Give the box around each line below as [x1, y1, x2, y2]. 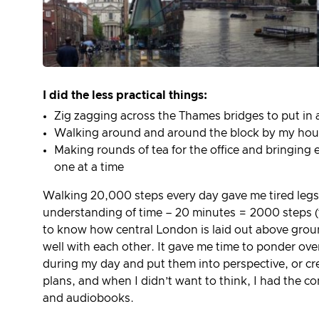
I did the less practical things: [43, 90, 207, 102]
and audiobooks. [43, 293, 134, 305]
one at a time [54, 162, 124, 174]
